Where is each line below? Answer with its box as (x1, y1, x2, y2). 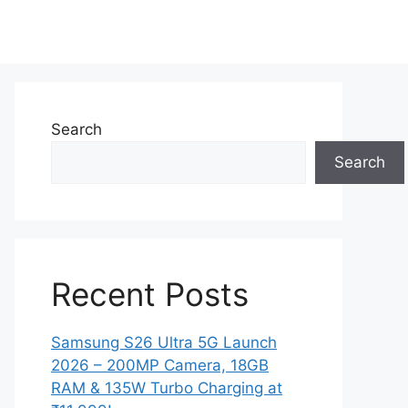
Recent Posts (51, 275, 249, 313)
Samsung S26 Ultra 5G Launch (51, 333, 277, 352)
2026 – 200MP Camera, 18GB (51, 356, 269, 374)
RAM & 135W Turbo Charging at (51, 379, 282, 397)
